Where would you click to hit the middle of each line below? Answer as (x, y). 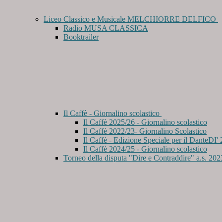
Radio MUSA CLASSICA (106, 28)
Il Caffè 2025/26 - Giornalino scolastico (145, 122)
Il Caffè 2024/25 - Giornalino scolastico (145, 149)
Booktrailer (81, 37)
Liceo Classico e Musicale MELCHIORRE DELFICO (131, 19)
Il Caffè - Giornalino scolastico (112, 113)
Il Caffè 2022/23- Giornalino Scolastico (145, 131)
